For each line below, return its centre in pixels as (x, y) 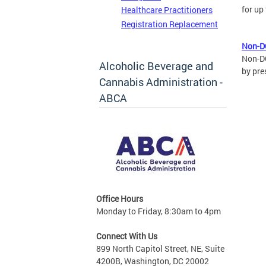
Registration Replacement (170, 24)
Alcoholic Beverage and (156, 66)
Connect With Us (127, 236)
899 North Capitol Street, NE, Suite (160, 249)
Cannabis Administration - (161, 82)
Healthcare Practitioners (167, 10)
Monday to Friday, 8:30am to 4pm (159, 211)
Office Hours (120, 199)
